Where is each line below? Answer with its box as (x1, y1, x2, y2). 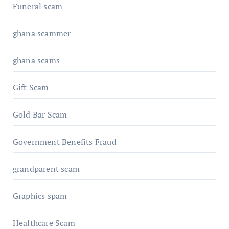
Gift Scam (12, 81, 49, 93)
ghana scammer (12, 27, 71, 39)
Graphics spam (12, 190, 67, 201)
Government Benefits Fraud (12, 135, 117, 147)
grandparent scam (12, 163, 80, 174)
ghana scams (12, 54, 60, 66)
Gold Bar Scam (12, 108, 67, 120)
